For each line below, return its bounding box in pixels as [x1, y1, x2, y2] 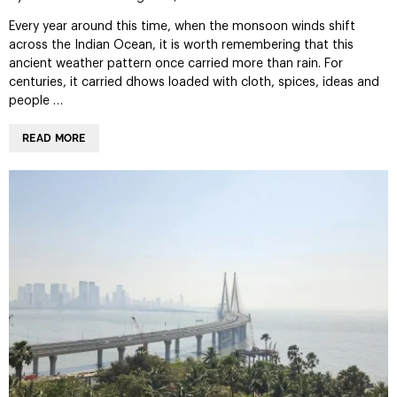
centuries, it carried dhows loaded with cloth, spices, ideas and [9, 76, 379, 90]
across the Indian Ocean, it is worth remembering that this [9, 39, 354, 52]
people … [9, 95, 63, 108]
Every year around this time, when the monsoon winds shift [9, 20, 355, 34]
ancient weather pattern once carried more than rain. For [9, 58, 343, 71]
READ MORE [22, 132, 86, 145]
